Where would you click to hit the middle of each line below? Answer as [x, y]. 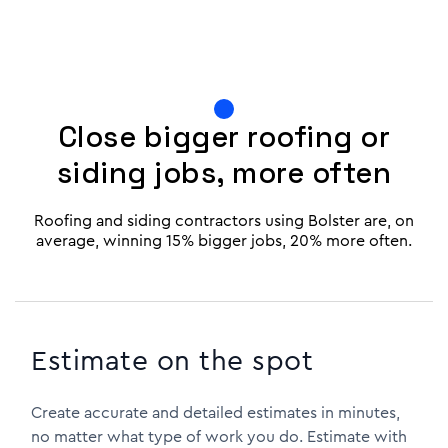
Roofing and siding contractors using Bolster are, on [224, 220]
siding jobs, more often [224, 172]
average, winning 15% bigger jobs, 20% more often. [224, 240]
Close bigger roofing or [224, 136]
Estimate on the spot [172, 361]
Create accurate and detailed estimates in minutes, [215, 412]
